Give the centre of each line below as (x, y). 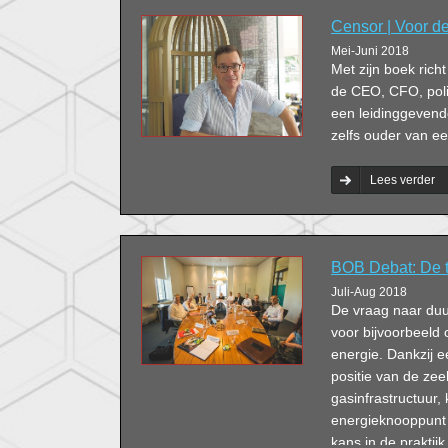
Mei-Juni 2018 (370, 51)
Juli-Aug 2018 (369, 292)
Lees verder (402, 180)
